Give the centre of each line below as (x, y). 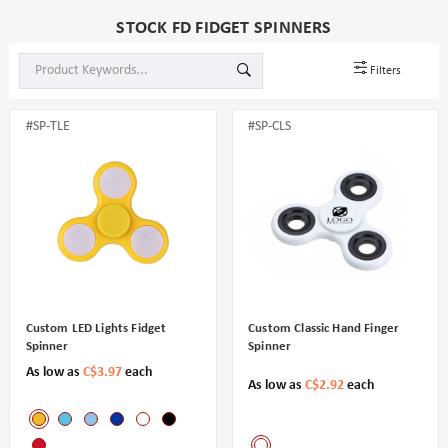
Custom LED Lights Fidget (96, 329)
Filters (386, 71)
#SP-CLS (270, 126)
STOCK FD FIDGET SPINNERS (224, 28)
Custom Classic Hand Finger (324, 329)
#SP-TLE (47, 126)
